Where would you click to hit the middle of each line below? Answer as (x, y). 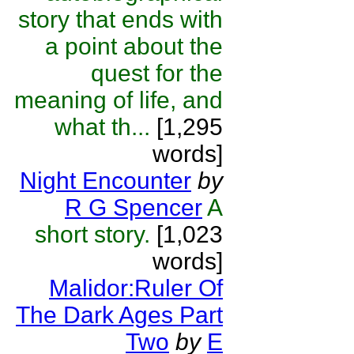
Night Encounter (105, 181)
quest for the (157, 73)
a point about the (134, 46)
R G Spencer (134, 207)
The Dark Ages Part (119, 315)
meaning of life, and (119, 100)
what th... (102, 127)
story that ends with (121, 19)
